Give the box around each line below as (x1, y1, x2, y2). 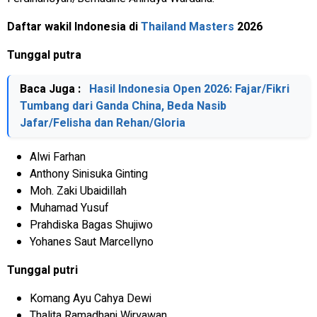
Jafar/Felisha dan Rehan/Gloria (20, 114, 185, 132)
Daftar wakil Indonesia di (7, 18, 141, 35)
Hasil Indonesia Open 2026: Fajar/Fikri (89, 80, 289, 98)
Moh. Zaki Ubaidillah (30, 182, 127, 200)
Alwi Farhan (30, 148, 86, 166)
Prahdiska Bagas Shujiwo (30, 216, 153, 234)
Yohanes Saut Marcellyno (30, 233, 154, 250)
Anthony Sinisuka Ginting (30, 165, 148, 183)
